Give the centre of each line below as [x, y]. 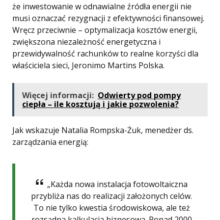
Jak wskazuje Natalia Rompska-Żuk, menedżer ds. [103, 130]
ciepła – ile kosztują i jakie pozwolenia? [100, 104]
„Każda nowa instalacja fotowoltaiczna [117, 184]
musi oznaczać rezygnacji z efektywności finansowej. [108, 18]
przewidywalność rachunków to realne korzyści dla [105, 54]
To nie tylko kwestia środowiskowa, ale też [111, 208]
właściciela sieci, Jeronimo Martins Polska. [88, 66]
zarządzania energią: [50, 142]
